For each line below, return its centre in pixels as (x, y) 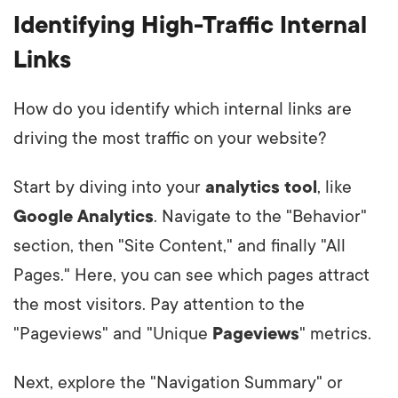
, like (334, 188)
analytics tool (261, 188)
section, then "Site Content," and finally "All (179, 247)
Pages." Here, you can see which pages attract (191, 276)
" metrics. (335, 334)
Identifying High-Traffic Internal (190, 25)
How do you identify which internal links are (183, 110)
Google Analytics (84, 217)
